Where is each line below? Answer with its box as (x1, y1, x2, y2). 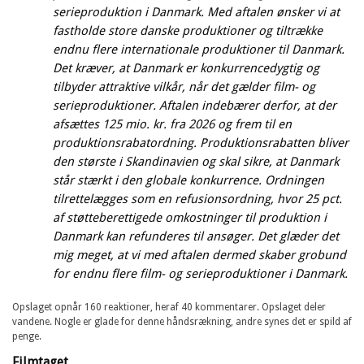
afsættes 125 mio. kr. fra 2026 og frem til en (53, 116, 292, 132)
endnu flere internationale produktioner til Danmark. (53, 41, 344, 57)
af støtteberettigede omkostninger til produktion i (53, 210, 327, 225)
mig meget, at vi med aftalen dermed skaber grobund (53, 247, 346, 262)
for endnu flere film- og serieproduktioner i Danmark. (53, 266, 348, 281)
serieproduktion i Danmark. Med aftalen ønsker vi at (53, 4, 340, 19)
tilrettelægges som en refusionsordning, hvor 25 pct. (53, 191, 342, 206)
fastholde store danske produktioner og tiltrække (53, 23, 323, 38)
